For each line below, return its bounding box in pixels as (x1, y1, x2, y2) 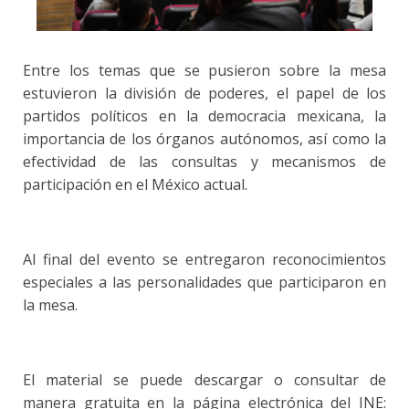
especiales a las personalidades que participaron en (23, 272, 386, 293)
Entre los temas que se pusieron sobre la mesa (23, 60, 386, 81)
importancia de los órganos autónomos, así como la (23, 129, 386, 150)
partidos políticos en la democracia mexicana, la (23, 106, 386, 127)
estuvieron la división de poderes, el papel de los (23, 83, 386, 104)
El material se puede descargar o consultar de (23, 370, 386, 391)
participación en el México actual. (23, 174, 247, 195)
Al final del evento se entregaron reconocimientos (23, 249, 386, 270)
